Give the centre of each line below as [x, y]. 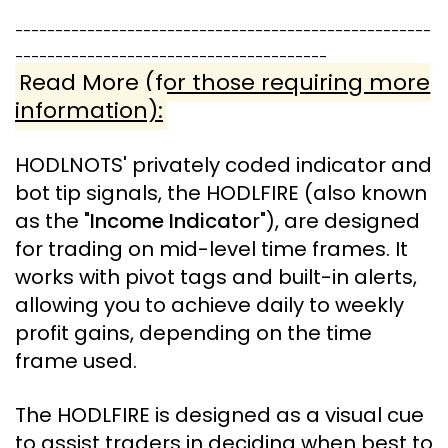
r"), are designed [336, 221]
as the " [52, 221]
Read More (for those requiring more [225, 82]
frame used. [76, 361]
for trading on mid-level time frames [200, 249]
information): [89, 110]
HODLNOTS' [73, 165]
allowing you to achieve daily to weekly [209, 305]
